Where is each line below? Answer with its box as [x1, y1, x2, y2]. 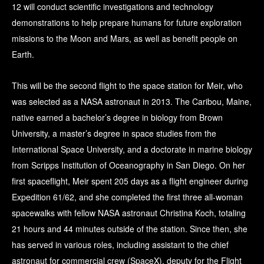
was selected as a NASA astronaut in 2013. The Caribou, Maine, [12, 95, 252, 108]
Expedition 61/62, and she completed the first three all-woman [12, 191, 243, 203]
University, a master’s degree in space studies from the [12, 127, 216, 140]
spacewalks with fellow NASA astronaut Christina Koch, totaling [12, 207, 246, 219]
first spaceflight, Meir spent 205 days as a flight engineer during [12, 175, 248, 187]
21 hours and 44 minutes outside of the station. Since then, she [12, 223, 247, 235]
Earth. [12, 48, 34, 61]
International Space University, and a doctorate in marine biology [12, 143, 252, 156]
